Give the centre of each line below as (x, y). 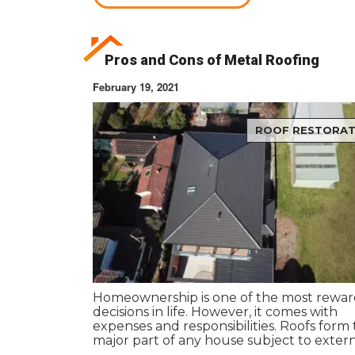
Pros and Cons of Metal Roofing (212, 60)
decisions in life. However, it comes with (215, 311)
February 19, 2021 (136, 87)
